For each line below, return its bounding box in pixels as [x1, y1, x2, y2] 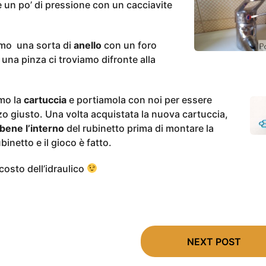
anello [73, 39, 102, 51]
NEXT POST [186, 236, 241, 248]
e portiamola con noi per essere [66, 93, 212, 106]
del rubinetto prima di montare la [64, 122, 214, 134]
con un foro [101, 39, 157, 51]
